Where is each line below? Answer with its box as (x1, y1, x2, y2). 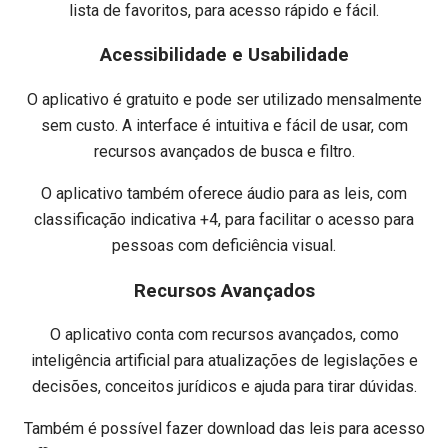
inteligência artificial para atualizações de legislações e (30, 351, 418, 371)
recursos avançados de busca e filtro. (93, 141, 355, 161)
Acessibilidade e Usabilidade (99, 44, 349, 67)
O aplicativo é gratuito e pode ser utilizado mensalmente (26, 89, 422, 109)
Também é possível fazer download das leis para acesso (23, 419, 425, 439)
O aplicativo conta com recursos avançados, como (49, 325, 399, 345)
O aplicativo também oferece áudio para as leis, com (41, 183, 407, 203)
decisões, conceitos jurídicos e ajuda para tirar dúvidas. (31, 377, 417, 397)
